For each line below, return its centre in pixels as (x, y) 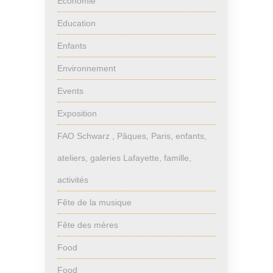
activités (73, 179)
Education (76, 23)
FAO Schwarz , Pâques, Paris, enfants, (132, 136)
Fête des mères (88, 225)
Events (70, 90)
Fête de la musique (94, 202)
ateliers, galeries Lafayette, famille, (124, 158)
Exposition (77, 113)
